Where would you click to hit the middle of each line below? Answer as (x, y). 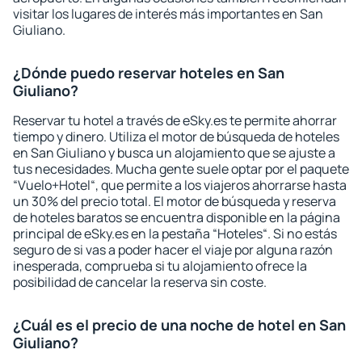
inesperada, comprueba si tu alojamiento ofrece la (160, 266)
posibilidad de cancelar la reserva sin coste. (140, 282)
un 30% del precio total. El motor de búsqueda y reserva (175, 201)
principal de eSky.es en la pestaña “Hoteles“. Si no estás (175, 234)
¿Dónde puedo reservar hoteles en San (149, 73)
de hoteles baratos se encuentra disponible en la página (177, 217)
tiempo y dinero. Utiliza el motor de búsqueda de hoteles (176, 137)
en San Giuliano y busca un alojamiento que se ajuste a (174, 153)
